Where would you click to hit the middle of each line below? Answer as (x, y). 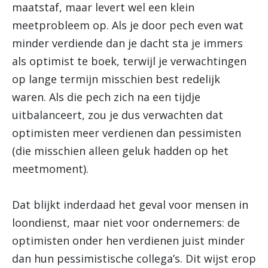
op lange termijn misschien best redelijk (116, 79)
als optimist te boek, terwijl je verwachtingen (129, 61)
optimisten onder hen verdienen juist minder (128, 240)
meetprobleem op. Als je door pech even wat (128, 25)
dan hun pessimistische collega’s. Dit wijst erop (134, 258)
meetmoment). (50, 169)
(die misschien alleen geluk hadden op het (120, 151)
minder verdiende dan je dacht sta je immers (127, 43)
